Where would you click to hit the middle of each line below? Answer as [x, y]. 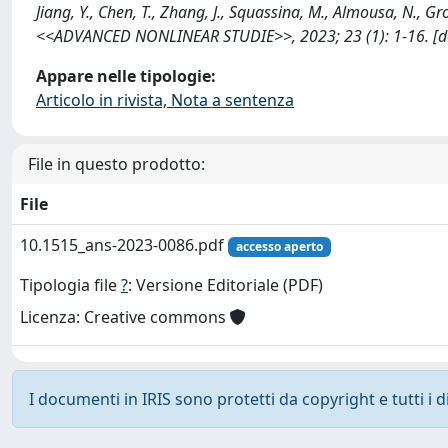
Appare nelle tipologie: [126, 76]
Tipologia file [70, 285]
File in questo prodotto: [116, 164]
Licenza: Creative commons [125, 317]
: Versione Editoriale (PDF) [225, 285]
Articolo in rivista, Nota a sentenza [165, 100]
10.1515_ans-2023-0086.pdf [124, 245]
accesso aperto [279, 246]
